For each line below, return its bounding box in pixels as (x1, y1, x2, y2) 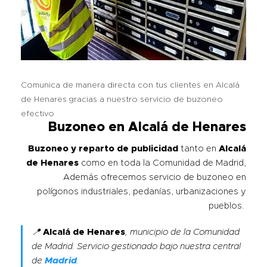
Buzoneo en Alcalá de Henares (48, 121, 246, 135)
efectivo (21, 110, 54, 119)
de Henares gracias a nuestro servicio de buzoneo (21, 95, 223, 104)
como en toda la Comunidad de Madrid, (79, 159, 246, 168)
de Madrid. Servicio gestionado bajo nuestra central (32, 242, 241, 252)
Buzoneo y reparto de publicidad (28, 144, 178, 154)
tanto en (178, 144, 219, 154)
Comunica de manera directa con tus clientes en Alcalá (21, 81, 240, 90)
